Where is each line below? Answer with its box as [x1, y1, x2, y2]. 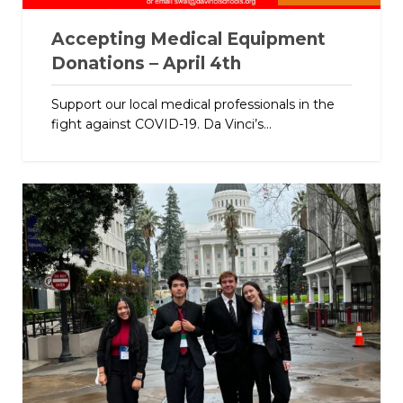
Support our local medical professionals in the [50, 95, 335, 112]
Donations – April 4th [50, 52, 241, 74]
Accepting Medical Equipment [50, 28, 326, 49]
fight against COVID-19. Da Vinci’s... [50, 115, 272, 132]
